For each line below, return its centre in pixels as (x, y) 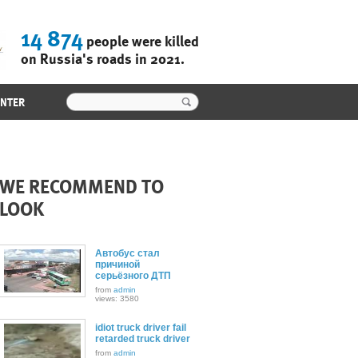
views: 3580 (117, 298)
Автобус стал (127, 253)
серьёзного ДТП (133, 276)
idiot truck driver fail (140, 328)
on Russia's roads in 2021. (102, 59)
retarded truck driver (142, 339)
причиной (117, 265)
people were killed (141, 41)
